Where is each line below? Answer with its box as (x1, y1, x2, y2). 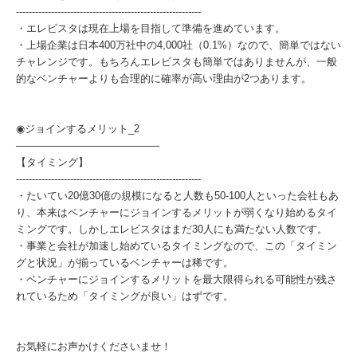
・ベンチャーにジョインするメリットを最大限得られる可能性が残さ (16, 273, 337, 285)
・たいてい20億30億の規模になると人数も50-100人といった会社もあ (16, 190, 339, 202)
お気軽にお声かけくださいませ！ (16, 340, 171, 352)
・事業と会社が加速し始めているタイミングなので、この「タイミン (16, 240, 337, 252)
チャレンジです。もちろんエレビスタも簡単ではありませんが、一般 (16, 56, 337, 68)
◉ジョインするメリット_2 (16, 123, 139, 135)
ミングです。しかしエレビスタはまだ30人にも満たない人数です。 (16, 223, 328, 235)
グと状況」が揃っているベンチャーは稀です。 (16, 257, 233, 269)
